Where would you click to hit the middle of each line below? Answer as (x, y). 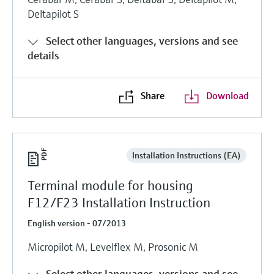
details (43, 55)
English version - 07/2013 (77, 223)
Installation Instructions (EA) (186, 155)
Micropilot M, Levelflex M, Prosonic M (113, 246)
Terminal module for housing (110, 185)
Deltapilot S (53, 13)
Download (227, 95)
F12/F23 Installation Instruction (119, 202)
